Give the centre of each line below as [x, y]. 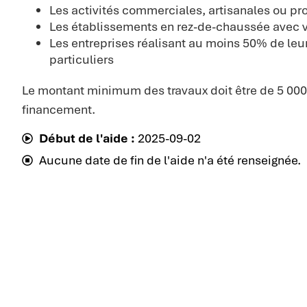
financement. [59, 110]
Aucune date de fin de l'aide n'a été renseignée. [170, 160]
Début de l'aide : [87, 138]
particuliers [82, 60]
